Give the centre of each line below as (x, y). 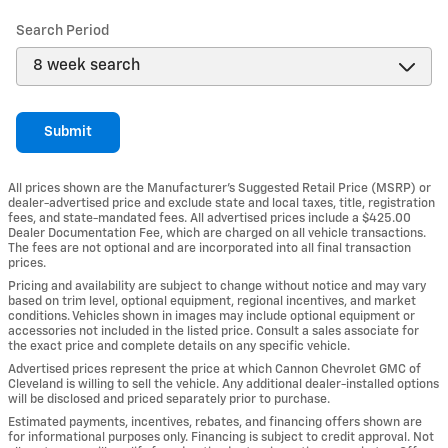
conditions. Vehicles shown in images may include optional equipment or (211, 317)
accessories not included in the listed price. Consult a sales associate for (213, 332)
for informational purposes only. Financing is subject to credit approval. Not (221, 438)
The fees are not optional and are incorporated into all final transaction (209, 249)
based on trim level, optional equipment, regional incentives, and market (212, 302)
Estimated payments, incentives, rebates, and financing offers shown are (215, 423)
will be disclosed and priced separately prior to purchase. (169, 400)
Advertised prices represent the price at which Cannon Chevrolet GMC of (214, 370)
